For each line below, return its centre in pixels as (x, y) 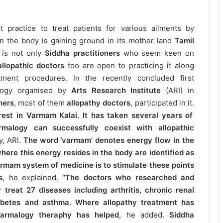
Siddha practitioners (81, 53)
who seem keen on (157, 53)
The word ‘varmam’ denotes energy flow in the (108, 140)
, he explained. (33, 178)
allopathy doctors (99, 103)
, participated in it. (163, 103)
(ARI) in (178, 91)
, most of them (41, 103)
